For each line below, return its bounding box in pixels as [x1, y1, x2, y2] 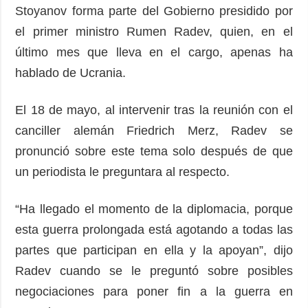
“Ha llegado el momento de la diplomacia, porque [15, 202, 293, 217]
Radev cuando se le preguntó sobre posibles [15, 264, 293, 278]
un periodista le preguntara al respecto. [15, 165, 230, 179]
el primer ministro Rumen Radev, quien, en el [15, 25, 293, 39]
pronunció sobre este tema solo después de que [15, 144, 293, 159]
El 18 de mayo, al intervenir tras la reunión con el [15, 103, 293, 118]
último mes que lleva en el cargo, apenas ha [15, 45, 293, 60]
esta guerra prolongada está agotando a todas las [15, 223, 293, 237]
